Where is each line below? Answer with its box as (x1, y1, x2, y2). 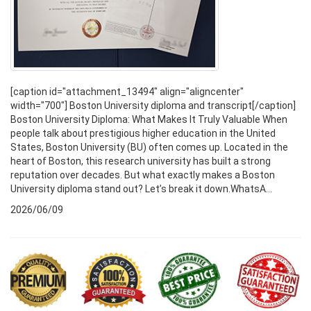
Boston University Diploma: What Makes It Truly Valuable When (10, 113, 287, 125)
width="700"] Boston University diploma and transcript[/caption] (10, 99, 296, 111)
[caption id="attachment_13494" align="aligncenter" (10, 85, 244, 97)
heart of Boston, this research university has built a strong (10, 155, 271, 167)
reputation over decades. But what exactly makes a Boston (10, 169, 275, 180)
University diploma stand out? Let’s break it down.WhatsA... (10, 183, 272, 194)
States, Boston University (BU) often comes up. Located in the (10, 141, 288, 153)
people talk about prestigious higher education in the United (10, 127, 276, 139)
